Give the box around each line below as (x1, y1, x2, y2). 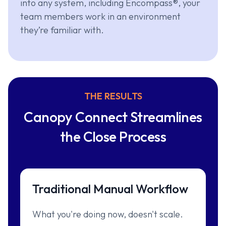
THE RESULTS (84, 90, 142, 102)
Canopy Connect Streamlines (24, 108, 202, 126)
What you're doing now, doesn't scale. (32, 208, 183, 220)
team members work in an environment (20, 11, 181, 23)
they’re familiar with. (20, 24, 104, 36)
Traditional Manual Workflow (32, 181, 188, 197)
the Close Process (60, 128, 166, 146)
